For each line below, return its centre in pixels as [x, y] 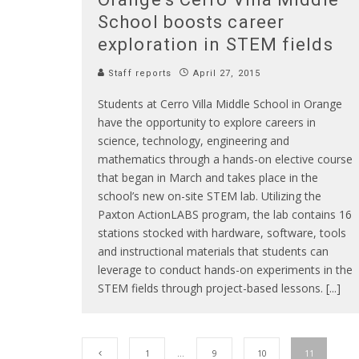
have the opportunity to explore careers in [207, 123]
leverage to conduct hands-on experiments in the [225, 270]
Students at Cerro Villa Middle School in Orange [220, 104]
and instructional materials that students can [213, 252]
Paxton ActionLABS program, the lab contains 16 [225, 215]
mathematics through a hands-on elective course [225, 159]
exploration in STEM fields [216, 45]
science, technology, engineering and [194, 141]
